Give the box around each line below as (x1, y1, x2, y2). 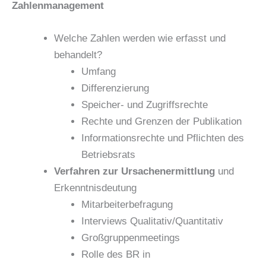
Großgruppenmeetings (81, 232, 180, 244)
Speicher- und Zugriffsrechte (81, 99, 208, 111)
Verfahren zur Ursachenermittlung (54, 166, 215, 178)
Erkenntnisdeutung (54, 182, 137, 194)
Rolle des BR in (81, 249, 150, 261)
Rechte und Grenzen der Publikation (81, 116, 242, 128)
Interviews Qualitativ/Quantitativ (81, 216, 223, 227)
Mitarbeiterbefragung (81, 199, 173, 211)
